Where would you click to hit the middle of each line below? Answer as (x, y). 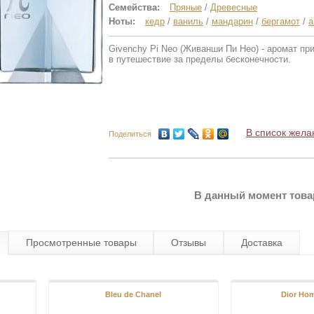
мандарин (232, 22)
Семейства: (134, 8)
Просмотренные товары (81, 243)
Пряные (186, 8)
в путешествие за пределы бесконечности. (200, 60)
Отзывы (189, 243)
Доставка (261, 243)
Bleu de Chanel (134, 295)
